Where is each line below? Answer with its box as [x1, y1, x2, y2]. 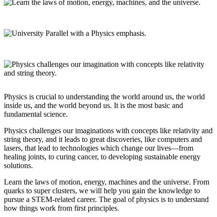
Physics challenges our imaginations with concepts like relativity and [4, 126, 213, 135]
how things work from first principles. [4, 203, 119, 212]
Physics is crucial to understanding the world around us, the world [4, 92, 205, 101]
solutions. [4, 161, 33, 170]
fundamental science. [4, 109, 68, 118]
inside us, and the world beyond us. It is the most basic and [4, 101, 183, 109]
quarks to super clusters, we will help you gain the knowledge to [4, 186, 200, 195]
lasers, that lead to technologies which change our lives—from [4, 143, 193, 152]
